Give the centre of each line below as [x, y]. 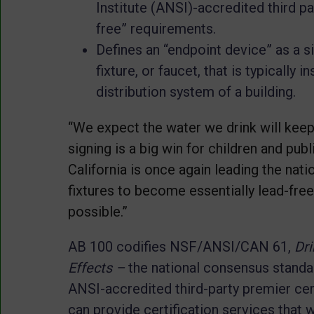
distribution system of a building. [196, 91]
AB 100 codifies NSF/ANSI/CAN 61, [181, 246]
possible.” [98, 211]
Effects [90, 267]
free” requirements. [156, 28]
